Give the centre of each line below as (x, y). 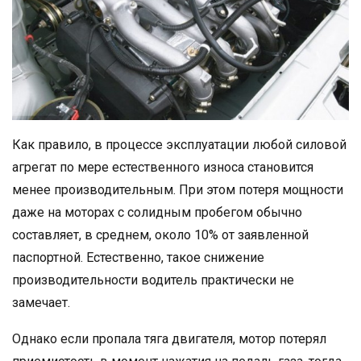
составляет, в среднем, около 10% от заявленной (160, 235)
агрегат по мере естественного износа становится (163, 167)
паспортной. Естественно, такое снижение (138, 257)
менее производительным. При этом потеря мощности (178, 190)
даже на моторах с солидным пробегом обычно (157, 212)
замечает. (41, 303)
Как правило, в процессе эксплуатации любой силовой (179, 145)
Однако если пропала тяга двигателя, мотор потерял (169, 339)
